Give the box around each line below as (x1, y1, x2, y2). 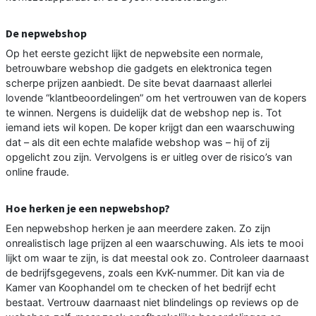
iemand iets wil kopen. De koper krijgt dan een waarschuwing (6, 121, 295, 134)
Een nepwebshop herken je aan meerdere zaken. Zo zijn (6, 222, 270, 235)
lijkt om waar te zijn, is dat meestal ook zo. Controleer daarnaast (6, 252, 309, 265)
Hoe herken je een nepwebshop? (6, 201, 170, 216)
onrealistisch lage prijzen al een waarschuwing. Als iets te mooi (6, 237, 303, 250)
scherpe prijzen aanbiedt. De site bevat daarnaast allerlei (6, 77, 272, 90)
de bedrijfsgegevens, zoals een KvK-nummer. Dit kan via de (6, 267, 284, 279)
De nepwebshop (6, 26, 87, 41)
